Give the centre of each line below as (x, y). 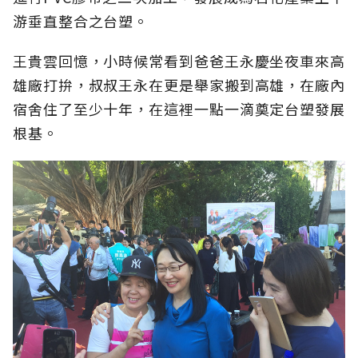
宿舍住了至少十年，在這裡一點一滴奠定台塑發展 (179, 109)
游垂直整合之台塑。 (81, 21)
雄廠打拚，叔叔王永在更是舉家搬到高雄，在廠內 (179, 85)
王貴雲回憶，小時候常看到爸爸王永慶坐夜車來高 (179, 61)
